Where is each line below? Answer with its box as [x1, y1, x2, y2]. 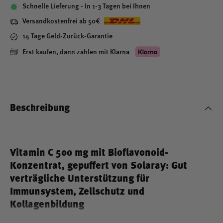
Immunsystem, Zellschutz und [10, 187, 144, 197]
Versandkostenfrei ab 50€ [22, 18, 100, 25]
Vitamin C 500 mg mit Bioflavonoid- [10, 148, 168, 158]
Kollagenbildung [10, 200, 84, 210]
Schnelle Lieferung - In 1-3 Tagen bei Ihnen [22, 3, 150, 10]
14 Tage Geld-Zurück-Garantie [22, 33, 112, 40]
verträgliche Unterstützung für [10, 174, 149, 184]
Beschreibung [10, 103, 70, 113]
